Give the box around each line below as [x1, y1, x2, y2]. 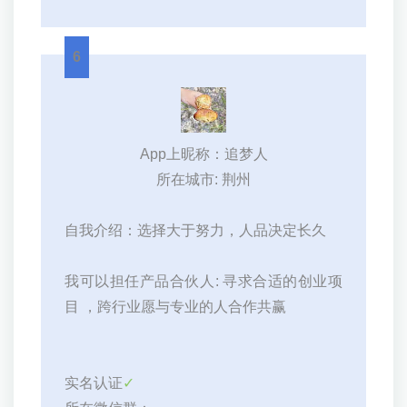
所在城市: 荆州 [156, 171, 251, 187]
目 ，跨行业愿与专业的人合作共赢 [65, 298, 286, 314]
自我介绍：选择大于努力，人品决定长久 [65, 222, 326, 238]
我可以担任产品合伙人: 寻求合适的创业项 [65, 273, 342, 289]
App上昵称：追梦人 [139, 145, 268, 162]
